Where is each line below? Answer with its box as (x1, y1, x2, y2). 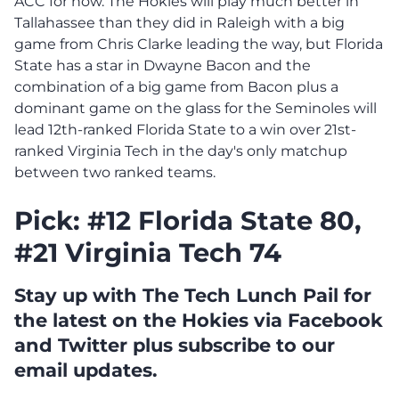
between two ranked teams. (14, 163, 216, 181)
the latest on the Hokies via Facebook (14, 308, 383, 331)
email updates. (14, 358, 158, 381)
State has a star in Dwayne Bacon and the (14, 56, 311, 74)
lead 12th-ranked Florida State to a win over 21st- (14, 120, 356, 138)
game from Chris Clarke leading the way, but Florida (14, 35, 383, 53)
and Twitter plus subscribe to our (14, 333, 335, 356)
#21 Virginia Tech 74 (14, 236, 281, 268)
